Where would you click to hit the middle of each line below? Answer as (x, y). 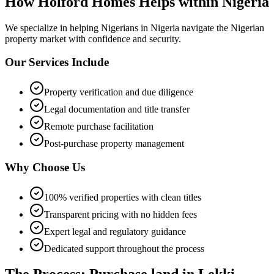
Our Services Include (57, 62)
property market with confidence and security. (93, 39)
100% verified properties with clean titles (123, 197)
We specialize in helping (53, 28)
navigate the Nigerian (222, 28)
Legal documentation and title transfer (117, 109)
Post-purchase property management (114, 144)
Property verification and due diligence (119, 92)
